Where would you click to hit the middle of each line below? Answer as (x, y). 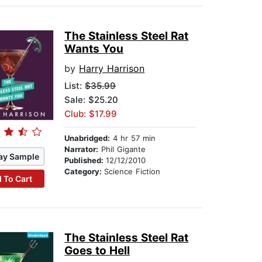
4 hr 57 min (133, 138)
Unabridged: (87, 138)
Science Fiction (132, 172)
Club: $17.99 (91, 114)
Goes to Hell (97, 251)
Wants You (94, 49)
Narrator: (82, 149)
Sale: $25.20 (92, 100)
